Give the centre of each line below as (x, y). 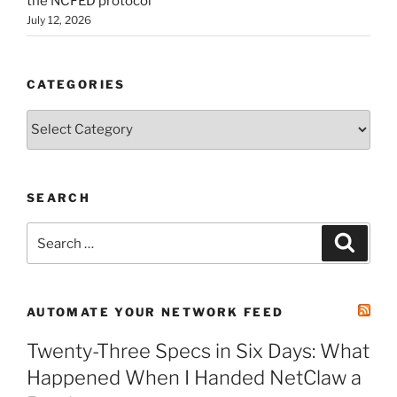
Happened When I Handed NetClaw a (194, 377)
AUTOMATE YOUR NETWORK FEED (156, 312)
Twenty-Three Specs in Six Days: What (198, 350)
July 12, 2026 (59, 19)
